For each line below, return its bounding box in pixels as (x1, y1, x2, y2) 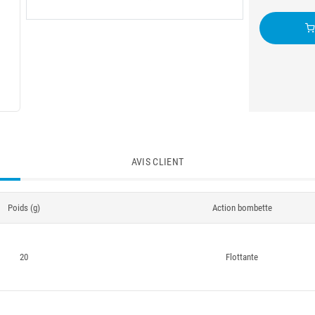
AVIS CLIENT (131, 156, 184, 167)
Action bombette (212, 202, 272, 213)
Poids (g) (8, 202, 40, 213)
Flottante (226, 252, 258, 262)
